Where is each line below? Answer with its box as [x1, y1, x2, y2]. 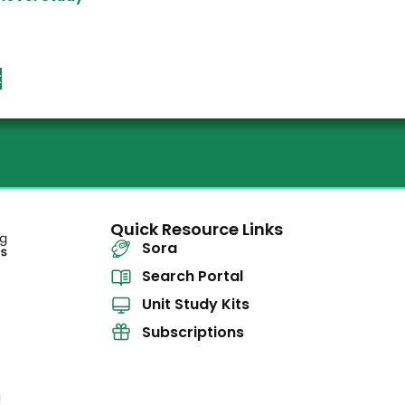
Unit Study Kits [142, 294, 250, 316]
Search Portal [142, 266, 244, 287]
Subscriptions [142, 322, 245, 344]
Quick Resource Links [110, 218, 284, 241]
